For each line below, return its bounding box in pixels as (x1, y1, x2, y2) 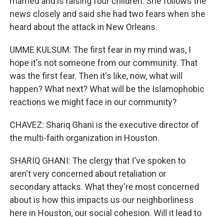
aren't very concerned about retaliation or (10, 169, 166, 179)
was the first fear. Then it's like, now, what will (10, 71, 183, 81)
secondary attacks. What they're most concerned (10, 182, 199, 192)
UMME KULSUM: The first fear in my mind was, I (10, 45, 191, 55)
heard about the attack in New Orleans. (10, 22, 157, 32)
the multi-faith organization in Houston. (10, 133, 159, 143)
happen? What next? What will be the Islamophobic (10, 84, 204, 94)
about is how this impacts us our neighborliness (10, 195, 194, 205)
